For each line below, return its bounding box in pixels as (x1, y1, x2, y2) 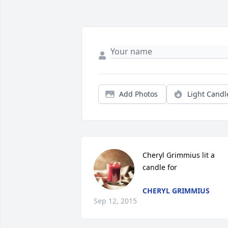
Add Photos (119, 89, 158, 99)
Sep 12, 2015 (94, 196, 137, 206)
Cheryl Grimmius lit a (142, 150, 215, 160)
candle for (142, 162, 177, 173)
